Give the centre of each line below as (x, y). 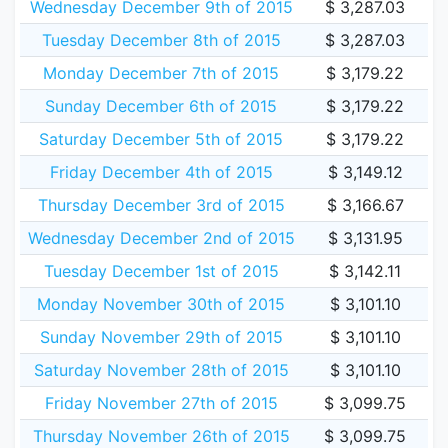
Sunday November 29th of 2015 (161, 337)
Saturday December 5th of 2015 (161, 139)
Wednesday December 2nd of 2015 (161, 238)
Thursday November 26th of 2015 (161, 436)
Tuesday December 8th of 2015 (161, 40)
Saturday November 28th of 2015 (161, 370)
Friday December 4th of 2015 (161, 172)
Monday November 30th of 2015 (161, 304)
